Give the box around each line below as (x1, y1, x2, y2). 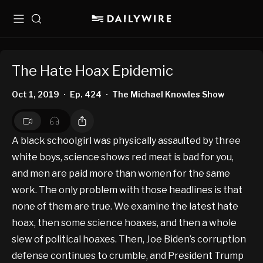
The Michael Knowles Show (112, 89, 224, 100)
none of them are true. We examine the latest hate (12, 201, 238, 213)
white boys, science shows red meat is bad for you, (12, 151, 234, 163)
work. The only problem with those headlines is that (12, 184, 242, 196)
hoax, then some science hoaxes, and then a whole (12, 217, 237, 229)
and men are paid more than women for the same (12, 168, 230, 180)
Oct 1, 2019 (12, 89, 59, 100)
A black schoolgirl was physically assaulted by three (12, 135, 241, 147)
